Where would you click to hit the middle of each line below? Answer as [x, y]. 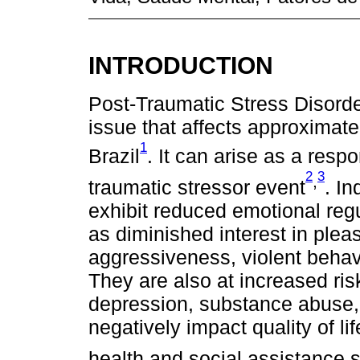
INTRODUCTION [181, 65]
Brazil [114, 156]
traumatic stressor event [197, 188]
